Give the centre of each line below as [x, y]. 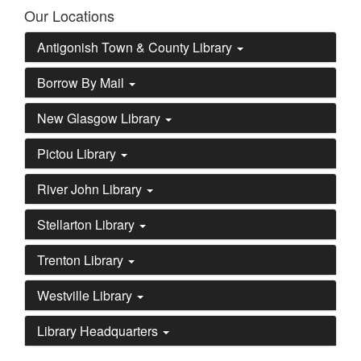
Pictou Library [78, 154]
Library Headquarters [99, 331]
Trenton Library [82, 260]
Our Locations [69, 15]
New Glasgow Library [100, 118]
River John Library [91, 189]
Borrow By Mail [82, 83]
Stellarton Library [87, 224]
